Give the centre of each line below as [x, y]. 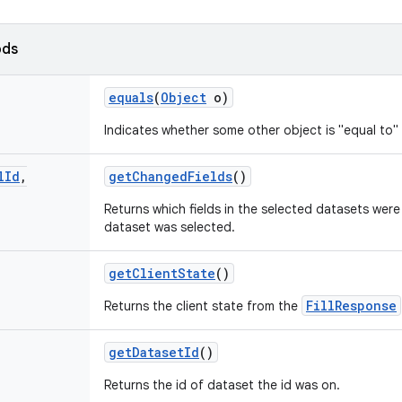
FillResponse [351, 306]
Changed [160, 176]
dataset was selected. [170, 227]
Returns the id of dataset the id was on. [222, 385]
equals [131, 97]
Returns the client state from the [203, 306]
